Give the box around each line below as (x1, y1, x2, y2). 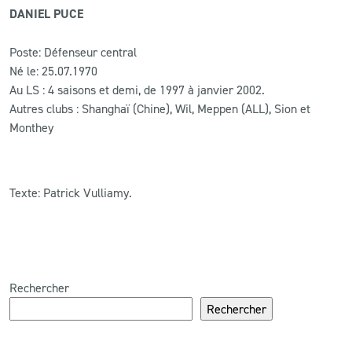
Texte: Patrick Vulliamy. (9, 184, 132, 200)
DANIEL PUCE (9, 5, 83, 22)
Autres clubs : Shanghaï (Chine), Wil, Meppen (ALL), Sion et (9, 100, 310, 116)
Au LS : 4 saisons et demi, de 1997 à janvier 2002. (9, 81, 265, 97)
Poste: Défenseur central (9, 43, 137, 60)
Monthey (9, 119, 53, 135)
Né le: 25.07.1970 (9, 62, 97, 79)
